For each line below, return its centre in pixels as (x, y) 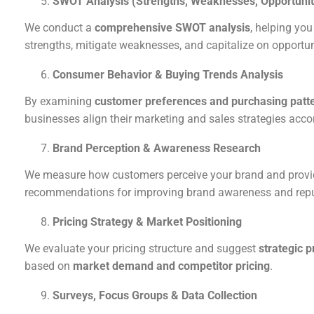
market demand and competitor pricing (171, 266)
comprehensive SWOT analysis (172, 28)
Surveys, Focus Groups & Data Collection (155, 296)
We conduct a (60, 28)
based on (49, 266)
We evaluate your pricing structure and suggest (142, 249)
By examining (60, 102)
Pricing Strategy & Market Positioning (147, 222)
